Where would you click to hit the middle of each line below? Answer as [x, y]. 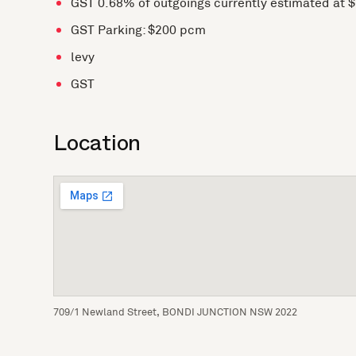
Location [97, 147]
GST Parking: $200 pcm [139, 30]
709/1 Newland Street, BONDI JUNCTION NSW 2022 [176, 312]
